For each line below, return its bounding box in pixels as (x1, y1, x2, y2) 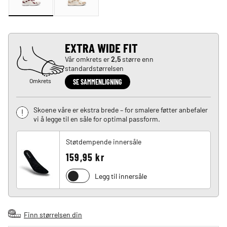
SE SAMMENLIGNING (72, 77, 122, 86)
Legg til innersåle (95, 171, 147, 181)
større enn (120, 54, 154, 63)
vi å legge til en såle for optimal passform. (33, 113, 160, 123)
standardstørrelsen (64, 63, 124, 72)
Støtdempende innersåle (66, 137, 141, 146)
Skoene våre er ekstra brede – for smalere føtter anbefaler (33, 104, 208, 114)
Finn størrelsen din (24, 209, 82, 219)
